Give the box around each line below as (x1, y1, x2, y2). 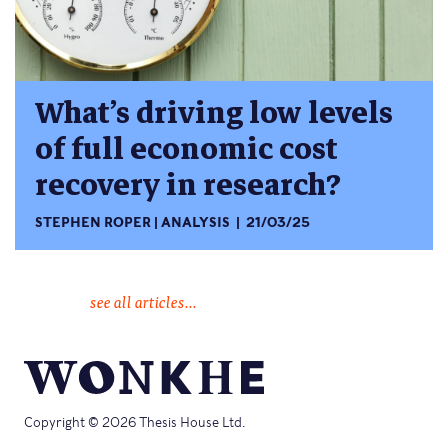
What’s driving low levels (35, 89, 393, 139)
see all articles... (89, 287, 197, 314)
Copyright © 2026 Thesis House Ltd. (24, 415, 245, 431)
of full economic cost (35, 125, 338, 175)
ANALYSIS (161, 214, 231, 230)
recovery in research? (35, 161, 341, 211)
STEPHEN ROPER (35, 214, 151, 230)
